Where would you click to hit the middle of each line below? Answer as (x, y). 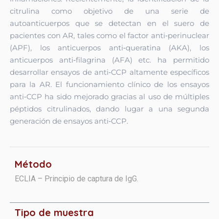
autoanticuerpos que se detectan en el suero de (109, 23)
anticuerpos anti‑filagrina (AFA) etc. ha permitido (109, 60)
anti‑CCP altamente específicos (152, 72)
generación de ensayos (52, 121)
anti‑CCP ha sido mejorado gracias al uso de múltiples (109, 96)
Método (33, 164)
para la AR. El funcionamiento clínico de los (95, 84)
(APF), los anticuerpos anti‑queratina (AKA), (105, 47)
